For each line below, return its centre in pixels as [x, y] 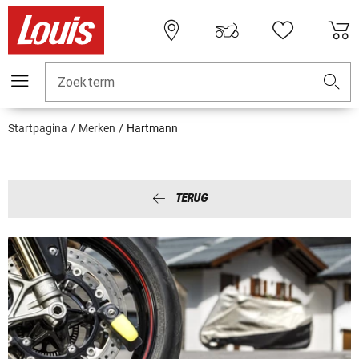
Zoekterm [87, 83]
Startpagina [38, 129]
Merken [97, 129]
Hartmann [152, 129]
